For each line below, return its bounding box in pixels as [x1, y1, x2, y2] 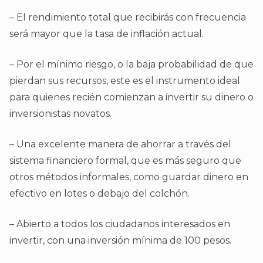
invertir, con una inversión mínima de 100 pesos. [9, 235, 231, 247]
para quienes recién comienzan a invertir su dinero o [9, 92, 254, 103]
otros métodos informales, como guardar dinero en [9, 171, 248, 183]
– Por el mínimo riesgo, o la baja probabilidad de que [9, 59, 254, 70]
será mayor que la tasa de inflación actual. [9, 28, 204, 40]
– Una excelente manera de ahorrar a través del [9, 139, 231, 150]
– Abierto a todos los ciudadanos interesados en [9, 218, 230, 230]
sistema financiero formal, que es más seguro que [9, 155, 241, 167]
